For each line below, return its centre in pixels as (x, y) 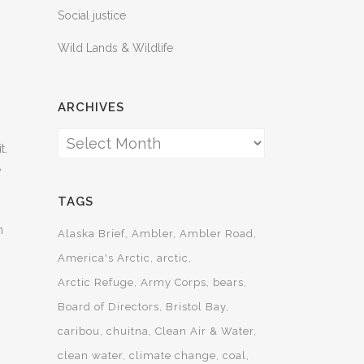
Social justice (92, 15)
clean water (90, 355)
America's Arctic (104, 258)
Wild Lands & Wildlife (115, 48)
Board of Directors (108, 307)
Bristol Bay (196, 307)
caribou (79, 331)
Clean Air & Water (204, 331)
